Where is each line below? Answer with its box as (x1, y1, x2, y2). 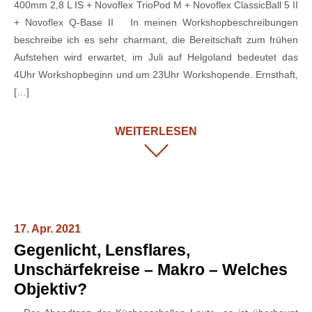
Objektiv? (14, 279, 87, 298)
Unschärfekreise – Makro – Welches (14, 260, 288, 279)
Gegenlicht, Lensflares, (14, 240, 190, 259)
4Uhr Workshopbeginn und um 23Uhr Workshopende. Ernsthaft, (14, 68, 298, 80)
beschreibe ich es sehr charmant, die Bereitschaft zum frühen (14, 33, 298, 45)
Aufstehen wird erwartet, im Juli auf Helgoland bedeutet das (14, 51, 298, 63)
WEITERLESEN (115, 125, 197, 137)
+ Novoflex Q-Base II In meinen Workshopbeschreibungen (14, 16, 298, 28)
